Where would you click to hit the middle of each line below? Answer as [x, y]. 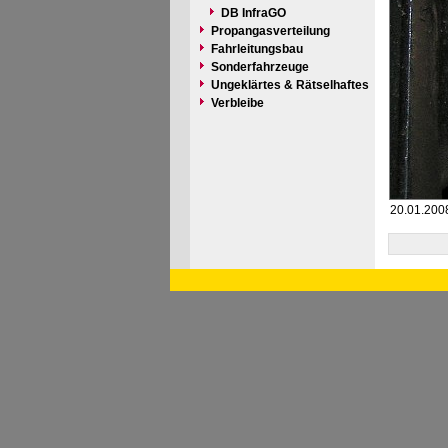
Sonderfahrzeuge [259, 67]
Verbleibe [237, 103]
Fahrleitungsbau [256, 49]
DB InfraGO [253, 13]
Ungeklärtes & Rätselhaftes [289, 85]
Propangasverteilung [270, 31]
